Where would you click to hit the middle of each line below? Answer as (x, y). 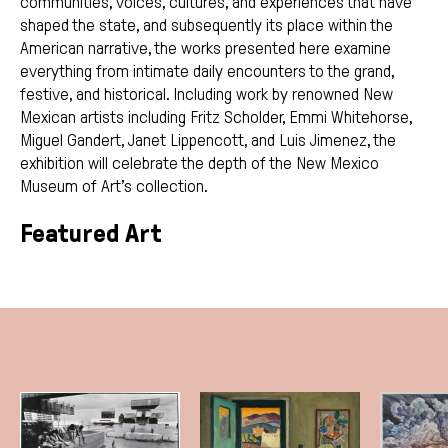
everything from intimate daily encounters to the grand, (207, 71)
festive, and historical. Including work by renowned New (206, 94)
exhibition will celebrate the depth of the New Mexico (199, 163)
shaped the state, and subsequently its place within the (206, 25)
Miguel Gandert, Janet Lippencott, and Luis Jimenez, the (208, 140)
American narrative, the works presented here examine (205, 48)
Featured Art (91, 233)
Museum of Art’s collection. (114, 186)
